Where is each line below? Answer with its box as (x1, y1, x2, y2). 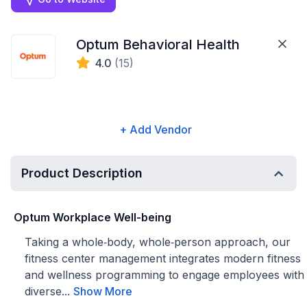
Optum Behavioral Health (76, 36, 241, 53)
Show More (73, 284, 132, 298)
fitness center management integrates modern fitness (25, 251, 301, 265)
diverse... (25, 284, 73, 298)
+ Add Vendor (119, 123, 192, 136)
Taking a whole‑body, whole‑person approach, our (25, 235, 291, 249)
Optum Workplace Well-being (14, 210, 171, 224)
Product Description (21, 166, 143, 180)
